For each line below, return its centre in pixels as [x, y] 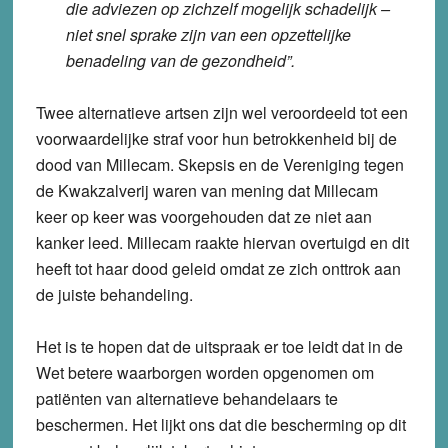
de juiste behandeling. [114, 294]
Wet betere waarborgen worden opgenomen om [204, 372]
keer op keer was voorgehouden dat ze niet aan [203, 216]
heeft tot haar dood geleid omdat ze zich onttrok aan [218, 268]
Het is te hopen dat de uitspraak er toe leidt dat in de [219, 346]
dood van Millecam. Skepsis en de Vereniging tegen [219, 164]
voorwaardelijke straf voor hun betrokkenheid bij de [216, 138]
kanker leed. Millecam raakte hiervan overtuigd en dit [222, 242]
